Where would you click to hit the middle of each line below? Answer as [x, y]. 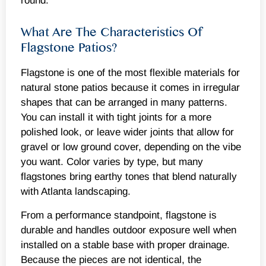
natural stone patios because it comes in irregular [130, 88]
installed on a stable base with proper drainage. [125, 245]
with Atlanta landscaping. [76, 192]
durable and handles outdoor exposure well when [129, 230]
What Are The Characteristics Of [112, 33]
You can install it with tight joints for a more [116, 118]
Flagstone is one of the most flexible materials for [130, 73]
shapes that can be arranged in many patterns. [124, 103]
